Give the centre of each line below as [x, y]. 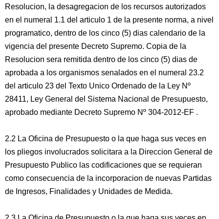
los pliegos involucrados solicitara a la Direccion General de [109, 152]
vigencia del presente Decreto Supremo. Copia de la [96, 46]
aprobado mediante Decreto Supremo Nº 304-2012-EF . [101, 112]
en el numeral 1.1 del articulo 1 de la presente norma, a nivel [109, 20]
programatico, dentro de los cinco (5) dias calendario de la [105, 33]
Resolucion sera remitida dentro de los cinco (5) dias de [101, 59]
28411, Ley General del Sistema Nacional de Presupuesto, [106, 99]
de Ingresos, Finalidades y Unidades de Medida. [89, 191]
